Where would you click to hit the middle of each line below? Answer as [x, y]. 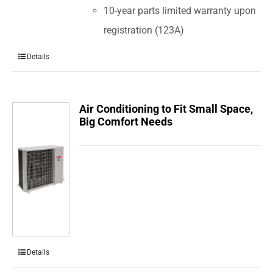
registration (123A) [144, 30]
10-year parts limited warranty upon [180, 11]
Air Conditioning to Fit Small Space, [166, 108]
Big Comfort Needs [126, 121]
